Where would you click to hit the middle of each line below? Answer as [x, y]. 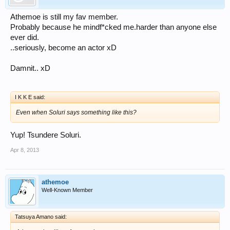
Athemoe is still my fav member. [64, 17]
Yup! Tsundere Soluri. [46, 135]
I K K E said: [30, 97]
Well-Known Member [67, 190]
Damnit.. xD [30, 68]
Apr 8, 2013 [25, 150]
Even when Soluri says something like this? [76, 112]
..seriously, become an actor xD [63, 47]
